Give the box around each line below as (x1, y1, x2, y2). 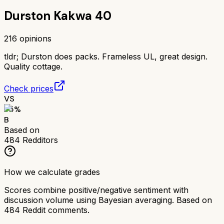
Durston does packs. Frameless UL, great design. (21, 51, 207, 61)
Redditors (20, 134, 58, 145)
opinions (17, 33, 51, 43)
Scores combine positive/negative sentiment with (4, 184, 188, 195)
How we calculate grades (4, 166, 100, 177)
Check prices (4, 83, 53, 93)
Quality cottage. (4, 61, 62, 71)
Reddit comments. (20, 204, 89, 215)
